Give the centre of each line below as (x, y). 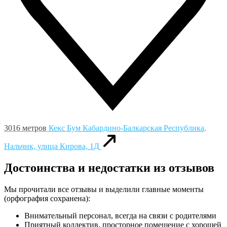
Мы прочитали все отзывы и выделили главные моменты (104, 190)
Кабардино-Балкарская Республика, (144, 128)
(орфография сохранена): (47, 199)
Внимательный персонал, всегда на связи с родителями (120, 216)
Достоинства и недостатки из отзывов (109, 168)
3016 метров (25, 128)
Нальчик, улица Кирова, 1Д (52, 146)
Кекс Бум (66, 128)
